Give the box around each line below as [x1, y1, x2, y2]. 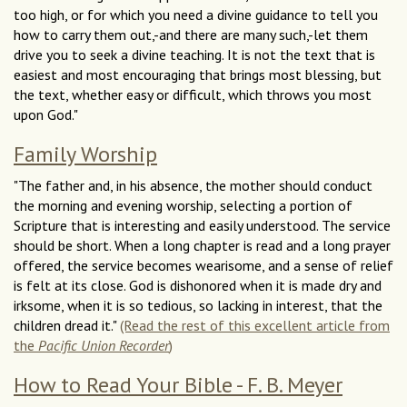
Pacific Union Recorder [38, 336, 169, 355]
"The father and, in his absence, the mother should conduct [14, 176, 372, 195]
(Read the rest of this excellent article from [120, 316, 390, 335]
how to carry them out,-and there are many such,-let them [14, 25, 368, 45]
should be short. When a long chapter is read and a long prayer [14, 236, 391, 255]
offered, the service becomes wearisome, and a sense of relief [14, 256, 393, 275]
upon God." [14, 105, 78, 124]
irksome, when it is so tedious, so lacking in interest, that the [14, 296, 382, 315]
